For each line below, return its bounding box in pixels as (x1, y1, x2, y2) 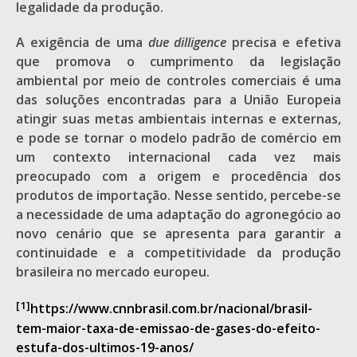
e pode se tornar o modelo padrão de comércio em (16, 129, 341, 147)
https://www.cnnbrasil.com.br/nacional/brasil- (30, 300, 312, 318)
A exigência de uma (16, 33, 148, 52)
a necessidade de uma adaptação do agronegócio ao (16, 206, 341, 224)
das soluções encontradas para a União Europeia (16, 91, 341, 109)
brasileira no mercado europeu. (16, 263, 210, 281)
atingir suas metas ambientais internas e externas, (16, 110, 341, 128)
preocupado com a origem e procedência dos (16, 167, 341, 186)
